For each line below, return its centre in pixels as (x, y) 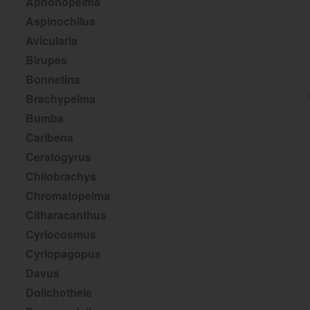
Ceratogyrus (58, 157)
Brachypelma (61, 99)
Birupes (46, 60)
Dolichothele (59, 292)
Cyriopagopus (63, 254)
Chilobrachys (61, 176)
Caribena (49, 137)
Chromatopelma (68, 195)
